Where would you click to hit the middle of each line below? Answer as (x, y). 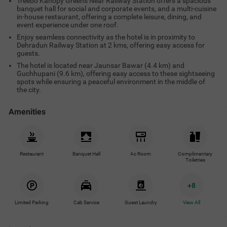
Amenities (27, 112)
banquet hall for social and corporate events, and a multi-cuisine (117, 9)
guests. (28, 53)
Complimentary (195, 154)
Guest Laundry (141, 202)
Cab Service (86, 202)
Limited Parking (32, 202)
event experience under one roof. (68, 25)
